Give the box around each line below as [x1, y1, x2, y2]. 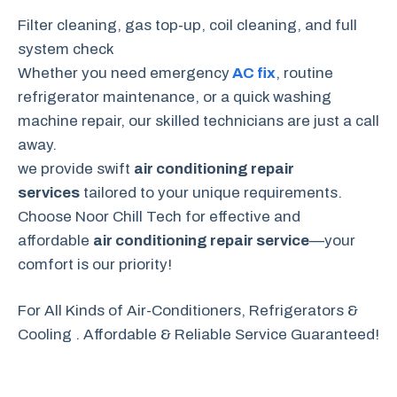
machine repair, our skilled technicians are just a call [18, 112, 379, 129]
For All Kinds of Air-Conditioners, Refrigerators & [18, 302, 358, 320]
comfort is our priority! [18, 255, 172, 273]
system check [18, 40, 114, 58]
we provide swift [18, 160, 134, 177]
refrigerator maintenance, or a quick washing [18, 88, 331, 105]
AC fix [232, 64, 276, 82]
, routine [276, 64, 333, 82]
